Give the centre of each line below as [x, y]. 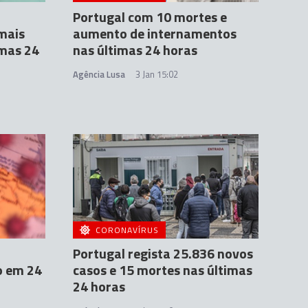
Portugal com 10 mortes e [150, 17]
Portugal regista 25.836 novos [163, 253]
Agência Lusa [99, 75]
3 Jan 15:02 [157, 75]
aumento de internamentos [155, 34]
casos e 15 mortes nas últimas [163, 270]
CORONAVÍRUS [127, 230]
